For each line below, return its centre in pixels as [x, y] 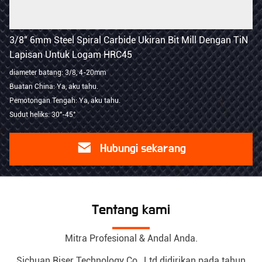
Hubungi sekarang [143, 148]
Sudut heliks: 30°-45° [42, 115]
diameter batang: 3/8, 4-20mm [58, 73]
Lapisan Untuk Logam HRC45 [71, 55]
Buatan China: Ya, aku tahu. [54, 87]
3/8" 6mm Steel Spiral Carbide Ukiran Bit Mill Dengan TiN [129, 40]
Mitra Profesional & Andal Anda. [131, 238]
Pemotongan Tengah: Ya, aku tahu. [65, 101]
